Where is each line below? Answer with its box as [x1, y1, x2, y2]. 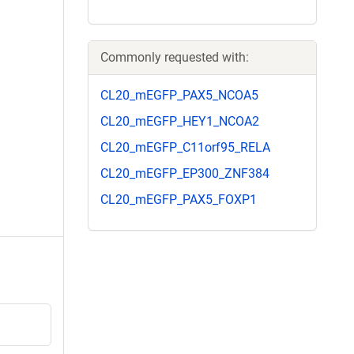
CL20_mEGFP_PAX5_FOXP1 [100, 192, 257, 208]
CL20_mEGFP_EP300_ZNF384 [100, 166, 269, 182]
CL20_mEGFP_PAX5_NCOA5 [100, 87, 258, 103]
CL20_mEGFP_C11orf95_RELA [100, 139, 270, 155]
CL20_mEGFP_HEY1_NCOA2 [100, 113, 259, 129]
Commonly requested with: [100, 49, 249, 65]
